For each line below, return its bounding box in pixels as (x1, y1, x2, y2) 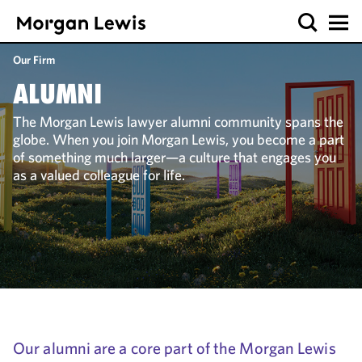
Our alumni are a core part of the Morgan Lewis (13, 338, 336, 359)
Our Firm (13, 53, 55, 67)
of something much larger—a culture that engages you (13, 148, 336, 166)
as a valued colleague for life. (13, 166, 185, 184)
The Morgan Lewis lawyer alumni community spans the (13, 112, 343, 131)
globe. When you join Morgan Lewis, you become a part (13, 130, 344, 149)
